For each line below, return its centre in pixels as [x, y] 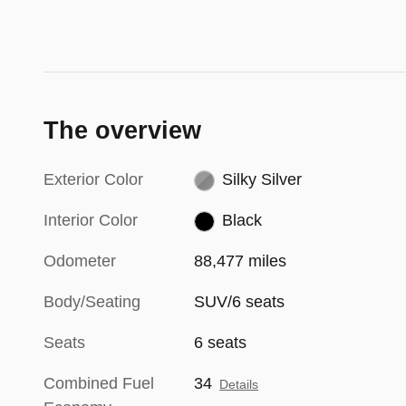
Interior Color [91, 221]
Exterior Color [93, 180]
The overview [122, 131]
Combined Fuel [99, 384]
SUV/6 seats [240, 302]
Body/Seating [92, 302]
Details [239, 385]
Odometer [80, 261]
